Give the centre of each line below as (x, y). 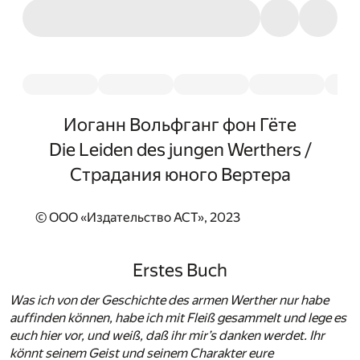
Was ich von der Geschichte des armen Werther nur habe (169, 300)
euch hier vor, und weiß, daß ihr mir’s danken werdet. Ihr (167, 335)
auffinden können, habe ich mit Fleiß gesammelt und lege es (178, 317)
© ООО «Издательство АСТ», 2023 (138, 218)
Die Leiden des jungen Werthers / (180, 149)
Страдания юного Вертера (180, 174)
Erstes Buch (180, 270)
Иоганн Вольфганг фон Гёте (180, 125)
